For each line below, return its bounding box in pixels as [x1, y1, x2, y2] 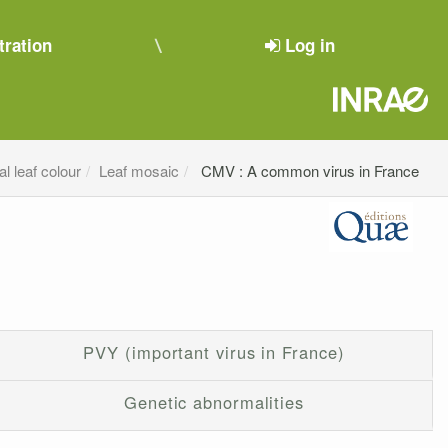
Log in [284, 33, 335, 57]
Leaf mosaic [99, 160, 180, 182]
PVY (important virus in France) [83, 340, 345, 365]
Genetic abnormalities [123, 390, 305, 415]
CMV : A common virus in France [197, 160, 420, 182]
